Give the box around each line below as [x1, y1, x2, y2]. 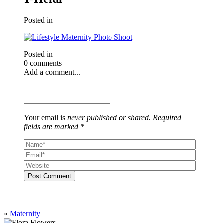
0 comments [24, 58, 62, 67]
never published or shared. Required [67, 113, 181, 122]
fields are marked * [24, 122, 84, 131]
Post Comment [28, 172, 71, 180]
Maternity [10, 209, 40, 218]
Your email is [24, 113, 67, 122]
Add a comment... [24, 67, 80, 76]
